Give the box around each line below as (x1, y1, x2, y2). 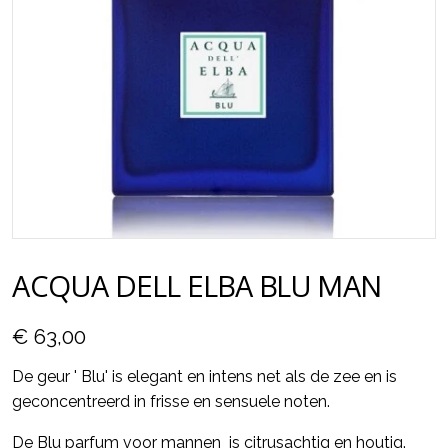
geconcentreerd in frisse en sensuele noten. (12, 391, 334, 411)
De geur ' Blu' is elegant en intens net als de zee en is (12, 366, 397, 386)
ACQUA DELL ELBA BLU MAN (12, 267, 382, 304)
